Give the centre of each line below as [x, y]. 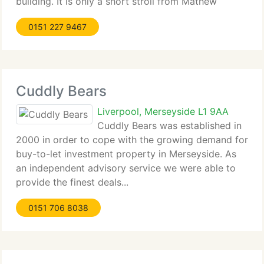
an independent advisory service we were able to [126, 168]
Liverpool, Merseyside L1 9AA [163, 111]
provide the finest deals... [72, 182]
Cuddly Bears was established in [169, 126]
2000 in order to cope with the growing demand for [132, 140]
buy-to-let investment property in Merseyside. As [126, 154]
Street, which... [49, 15]
